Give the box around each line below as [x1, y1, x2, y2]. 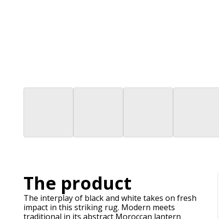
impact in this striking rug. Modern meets [23, 201, 175, 213]
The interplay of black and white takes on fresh [23, 192, 197, 203]
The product [23, 171, 131, 195]
